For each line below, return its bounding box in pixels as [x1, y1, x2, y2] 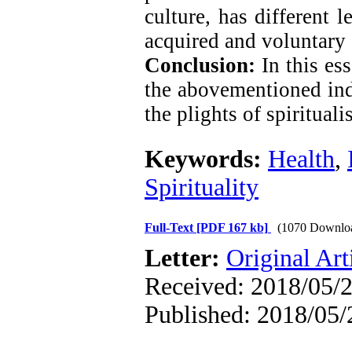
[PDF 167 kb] [196, 221, 268, 234]
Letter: [145, 244, 226, 272]
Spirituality [145, 174, 258, 201]
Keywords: [145, 145, 268, 173]
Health [268, 145, 335, 173]
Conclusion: [145, 53, 255, 77]
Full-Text [145, 221, 196, 234]
